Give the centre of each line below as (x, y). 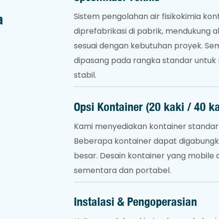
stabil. (85, 75)
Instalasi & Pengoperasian (135, 202)
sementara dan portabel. (122, 170)
